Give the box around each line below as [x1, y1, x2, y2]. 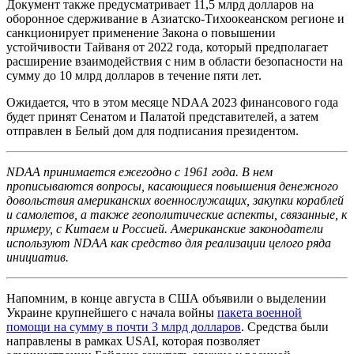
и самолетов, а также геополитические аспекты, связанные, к [6, 207, 347, 221]
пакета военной [217, 305, 302, 319]
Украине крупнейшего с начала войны [6, 305, 217, 319]
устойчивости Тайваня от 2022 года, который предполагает [6, 40, 328, 54]
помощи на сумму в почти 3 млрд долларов [6, 319, 241, 333]
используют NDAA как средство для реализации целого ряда [6, 235, 331, 250]
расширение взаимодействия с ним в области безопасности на [6, 54, 343, 68]
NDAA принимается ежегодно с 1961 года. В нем [6, 164, 273, 179]
